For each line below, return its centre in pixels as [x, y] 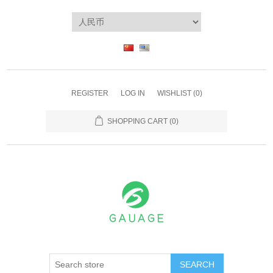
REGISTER [90, 93]
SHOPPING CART [137, 121]
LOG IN [133, 93]
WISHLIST [174, 93]
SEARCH [197, 264]
